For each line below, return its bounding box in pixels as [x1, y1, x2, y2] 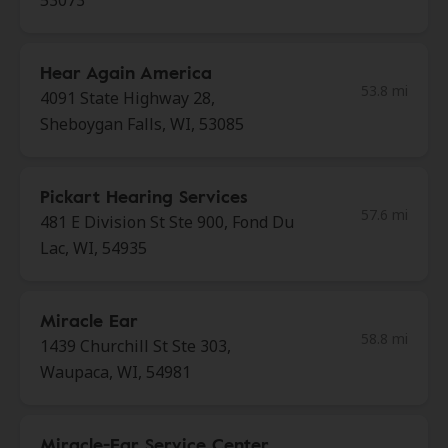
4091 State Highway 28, [40, 87, 215, 109]
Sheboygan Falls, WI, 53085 [40, 113, 244, 135]
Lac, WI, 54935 [40, 237, 147, 259]
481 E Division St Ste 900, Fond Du [40, 211, 294, 233]
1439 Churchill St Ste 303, [40, 335, 231, 357]
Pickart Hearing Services [40, 183, 248, 209]
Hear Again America [40, 59, 212, 85]
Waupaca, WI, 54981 [40, 361, 191, 383]
